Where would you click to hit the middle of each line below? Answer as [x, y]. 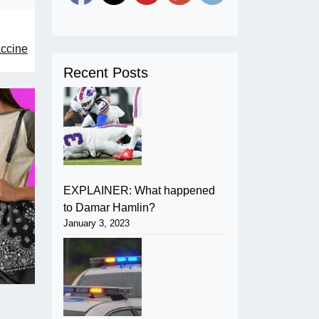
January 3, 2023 [96, 223]
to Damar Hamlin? [109, 207]
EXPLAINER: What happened [139, 190]
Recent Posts [106, 72]
